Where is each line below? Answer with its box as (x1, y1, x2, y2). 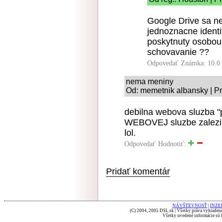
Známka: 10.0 (181, 59, 220, 67)
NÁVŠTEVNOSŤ (172, 203, 207, 208)
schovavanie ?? (147, 47, 209, 57)
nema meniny (126, 77, 173, 86)
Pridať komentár (106, 166, 170, 176)
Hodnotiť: (158, 140, 188, 148)
